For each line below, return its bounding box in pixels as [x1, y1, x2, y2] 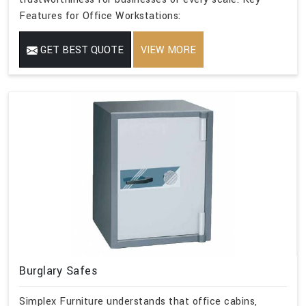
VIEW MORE [141, 43, 196, 58]
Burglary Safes [19, 263, 98, 279]
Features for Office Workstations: [19, 9, 181, 24]
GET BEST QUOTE [38, 43, 124, 58]
